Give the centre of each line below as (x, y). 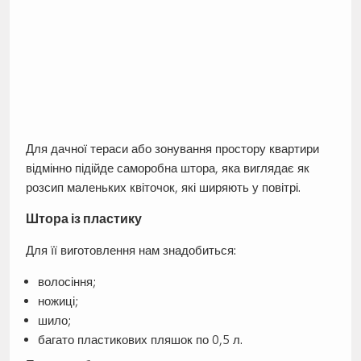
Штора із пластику (83, 218)
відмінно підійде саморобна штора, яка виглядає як (167, 168)
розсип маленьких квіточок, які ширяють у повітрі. (163, 187)
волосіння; (66, 281)
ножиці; (58, 301)
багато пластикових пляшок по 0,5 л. (140, 339)
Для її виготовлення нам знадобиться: (131, 250)
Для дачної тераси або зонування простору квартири (172, 148)
